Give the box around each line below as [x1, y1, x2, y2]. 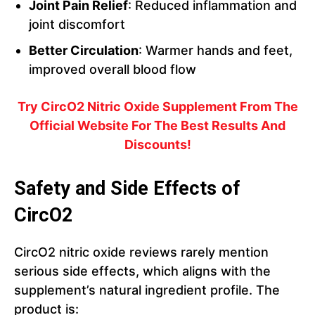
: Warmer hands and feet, [139, 43, 292, 58]
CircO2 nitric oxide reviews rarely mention [14, 245, 269, 260]
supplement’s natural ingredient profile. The [14, 283, 280, 298]
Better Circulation [29, 43, 139, 58]
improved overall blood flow [29, 62, 196, 77]
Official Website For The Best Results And [30, 118, 285, 134]
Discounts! [124, 137, 191, 153]
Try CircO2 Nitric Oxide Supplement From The [17, 99, 298, 115]
